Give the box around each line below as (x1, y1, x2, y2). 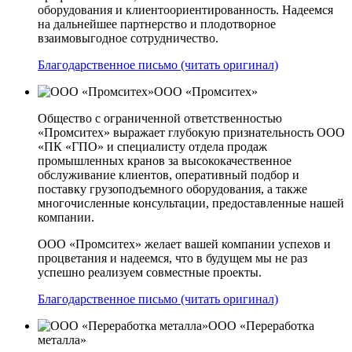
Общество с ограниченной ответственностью (38, 111, 282, 125)
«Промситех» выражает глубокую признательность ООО (38, 125, 345, 139)
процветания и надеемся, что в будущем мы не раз (38, 251, 307, 265)
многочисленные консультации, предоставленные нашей (38, 196, 344, 210)
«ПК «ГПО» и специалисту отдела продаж (38, 139, 267, 153)
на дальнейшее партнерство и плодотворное (38, 16, 276, 31)
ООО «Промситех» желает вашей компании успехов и (38, 236, 331, 251)
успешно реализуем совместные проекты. (38, 265, 262, 279)
